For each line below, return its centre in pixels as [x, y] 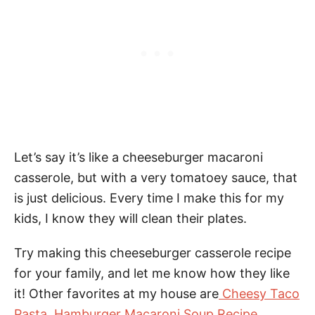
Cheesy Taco [259, 294]
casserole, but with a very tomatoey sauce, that [156, 178]
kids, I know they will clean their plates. [130, 219]
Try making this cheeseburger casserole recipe [153, 253]
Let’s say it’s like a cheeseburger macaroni [139, 157]
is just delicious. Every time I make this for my [149, 198]
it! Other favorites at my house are [116, 294]
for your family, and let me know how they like [152, 274]
